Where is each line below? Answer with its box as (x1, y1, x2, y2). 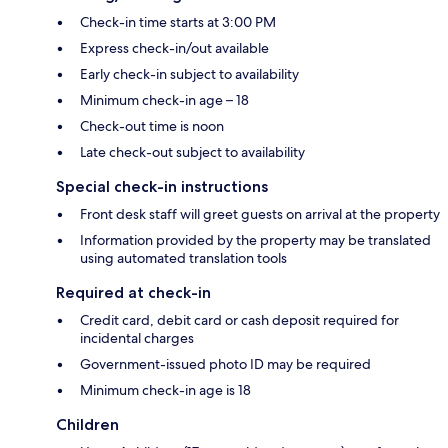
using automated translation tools (80, 248, 287, 267)
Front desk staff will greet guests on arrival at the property (80, 204, 440, 223)
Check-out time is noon (80, 116, 224, 135)
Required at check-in (56, 282, 211, 302)
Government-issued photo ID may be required (80, 354, 371, 373)
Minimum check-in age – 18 (80, 90, 249, 109)
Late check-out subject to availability (80, 142, 305, 161)
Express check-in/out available (80, 38, 269, 57)
